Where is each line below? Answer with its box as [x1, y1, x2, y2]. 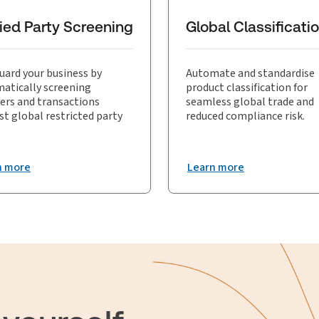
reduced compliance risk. [185, 108, 305, 123]
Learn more [187, 159, 244, 174]
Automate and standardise [185, 66, 315, 80]
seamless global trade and [185, 94, 314, 109]
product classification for [185, 80, 308, 95]
